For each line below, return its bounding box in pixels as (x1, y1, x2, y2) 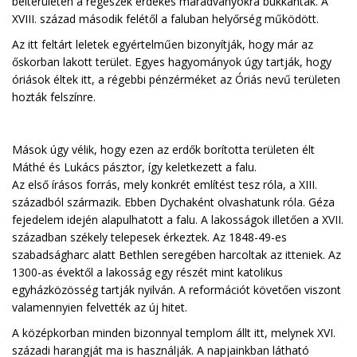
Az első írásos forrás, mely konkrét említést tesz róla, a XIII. (12, 177, 317, 192)
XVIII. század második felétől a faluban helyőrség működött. (12, 11, 319, 26)
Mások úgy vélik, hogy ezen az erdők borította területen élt (12, 142, 315, 157)
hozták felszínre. (12, 89, 96, 104)
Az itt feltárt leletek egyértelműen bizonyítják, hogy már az (12, 37, 313, 52)
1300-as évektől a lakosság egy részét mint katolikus (12, 265, 283, 280)
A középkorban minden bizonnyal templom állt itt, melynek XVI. (12, 325, 335, 340)
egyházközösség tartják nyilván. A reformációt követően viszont (12, 282, 341, 297)
